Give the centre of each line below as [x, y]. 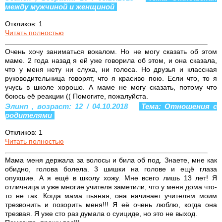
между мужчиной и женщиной [60, 6]
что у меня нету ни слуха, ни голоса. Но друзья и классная [111, 69]
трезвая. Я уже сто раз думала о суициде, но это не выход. [101, 213]
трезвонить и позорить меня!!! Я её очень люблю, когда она [111, 204]
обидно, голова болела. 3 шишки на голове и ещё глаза [111, 169]
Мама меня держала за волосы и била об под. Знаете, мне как [111, 160]
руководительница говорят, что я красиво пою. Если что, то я [111, 78]
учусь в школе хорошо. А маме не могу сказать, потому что [111, 87]
